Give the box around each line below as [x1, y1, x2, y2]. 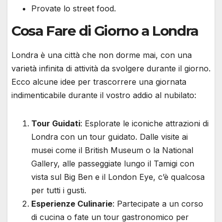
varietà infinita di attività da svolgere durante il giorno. [11, 63, 211, 73]
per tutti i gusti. [31, 185, 86, 195]
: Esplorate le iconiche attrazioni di [80, 118, 209, 128]
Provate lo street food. [31, 3, 116, 13]
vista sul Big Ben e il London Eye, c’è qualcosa [31, 171, 205, 182]
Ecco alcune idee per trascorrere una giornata [11, 76, 186, 87]
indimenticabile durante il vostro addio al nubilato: [11, 90, 196, 100]
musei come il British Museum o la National [31, 145, 193, 155]
